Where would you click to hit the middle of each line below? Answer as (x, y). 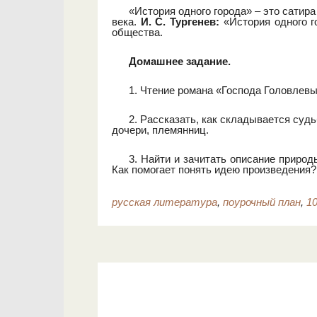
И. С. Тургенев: (180, 22)
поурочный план (262, 202)
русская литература (165, 202)
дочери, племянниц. (160, 130)
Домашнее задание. (180, 61)
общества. (137, 32)
